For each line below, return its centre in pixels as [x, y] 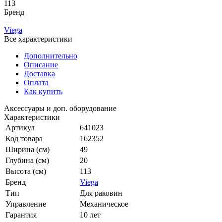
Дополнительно [51, 55]
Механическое [104, 204]
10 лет [90, 215]
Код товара [24, 138]
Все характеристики [38, 39]
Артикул [20, 127]
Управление [26, 204]
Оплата [36, 82]
